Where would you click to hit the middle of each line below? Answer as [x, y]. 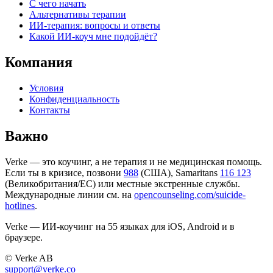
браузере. [24, 237]
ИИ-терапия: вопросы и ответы [95, 26]
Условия [46, 88]
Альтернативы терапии [78, 15]
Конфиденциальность [74, 99]
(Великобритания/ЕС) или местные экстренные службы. [122, 183]
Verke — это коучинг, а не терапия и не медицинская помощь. [133, 161]
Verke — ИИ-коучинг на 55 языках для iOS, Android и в [120, 226]
